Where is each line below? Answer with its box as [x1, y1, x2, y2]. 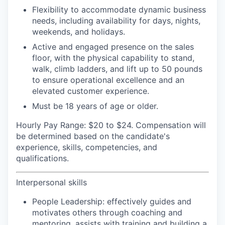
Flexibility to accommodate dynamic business [32, 5, 206, 15]
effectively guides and [107, 196, 191, 206]
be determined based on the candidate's [16, 131, 170, 141]
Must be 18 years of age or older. [32, 101, 158, 111]
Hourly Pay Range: [16, 120, 86, 130]
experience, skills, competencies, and [16, 142, 157, 152]
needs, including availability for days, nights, [32, 16, 200, 26]
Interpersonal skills [16, 177, 87, 187]
